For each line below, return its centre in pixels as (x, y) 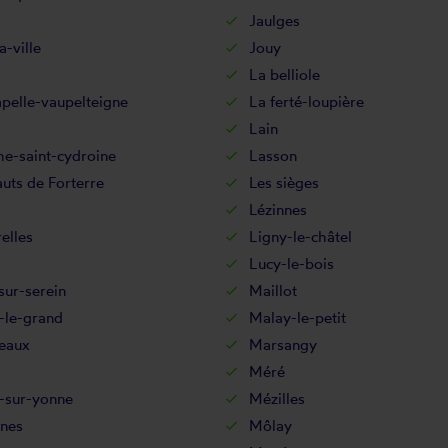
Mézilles (277, 398)
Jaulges (274, 20)
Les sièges (284, 182)
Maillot (273, 290)
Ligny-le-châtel (300, 236)
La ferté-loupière (306, 101)
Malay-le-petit (297, 317)
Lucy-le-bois (291, 263)
